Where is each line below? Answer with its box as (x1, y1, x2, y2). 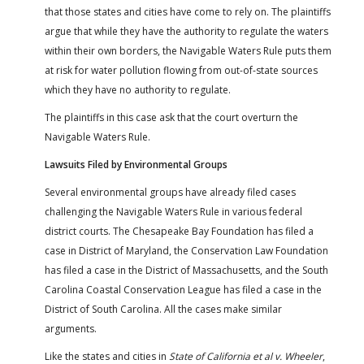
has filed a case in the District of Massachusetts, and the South (45, 263, 328, 278)
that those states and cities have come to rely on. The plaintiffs (45, 5, 331, 19)
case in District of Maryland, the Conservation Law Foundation (45, 244, 328, 258)
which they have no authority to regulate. (45, 83, 231, 97)
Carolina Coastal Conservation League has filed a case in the (45, 283, 322, 297)
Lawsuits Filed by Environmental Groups (45, 158, 227, 172)
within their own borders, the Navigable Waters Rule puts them (45, 44, 331, 58)
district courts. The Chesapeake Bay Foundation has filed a (45, 224, 314, 239)
